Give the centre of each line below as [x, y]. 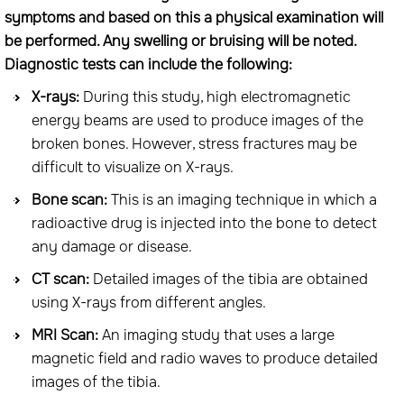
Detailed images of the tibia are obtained [230, 279]
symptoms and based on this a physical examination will [194, 18]
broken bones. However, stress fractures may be [194, 144]
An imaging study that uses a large [216, 335]
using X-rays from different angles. [149, 303]
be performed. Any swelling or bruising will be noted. [180, 41]
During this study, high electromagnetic [217, 97]
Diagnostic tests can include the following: [148, 64]
